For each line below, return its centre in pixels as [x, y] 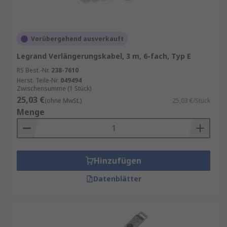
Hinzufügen [118, 161]
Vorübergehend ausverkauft [77, 39]
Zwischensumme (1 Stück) [54, 88]
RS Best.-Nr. [33, 70]
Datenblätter [117, 179]
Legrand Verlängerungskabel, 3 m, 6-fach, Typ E [104, 56]
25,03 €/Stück [191, 101]
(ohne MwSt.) [63, 101]
